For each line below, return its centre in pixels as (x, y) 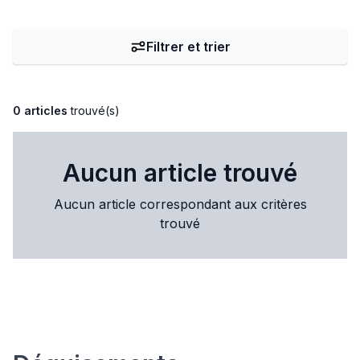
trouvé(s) (95, 110)
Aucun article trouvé (180, 173)
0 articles (40, 110)
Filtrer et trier (188, 47)
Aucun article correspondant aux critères (180, 204)
